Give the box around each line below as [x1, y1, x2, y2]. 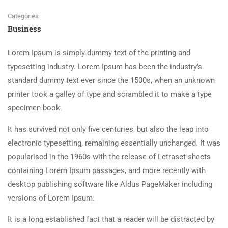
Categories [8, 12, 39, 20]
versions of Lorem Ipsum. [8, 193, 95, 203]
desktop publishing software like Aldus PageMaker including [8, 180, 212, 189]
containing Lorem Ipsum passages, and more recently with [8, 166, 206, 176]
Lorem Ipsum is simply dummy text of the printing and [8, 48, 190, 58]
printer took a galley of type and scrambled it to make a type [8, 90, 212, 99]
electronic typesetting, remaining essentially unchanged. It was [8, 138, 220, 148]
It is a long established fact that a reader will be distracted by [8, 215, 214, 224]
